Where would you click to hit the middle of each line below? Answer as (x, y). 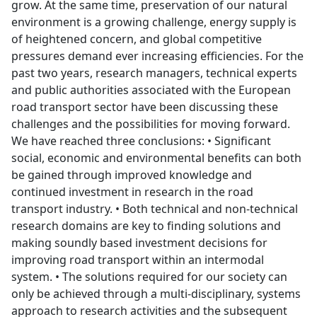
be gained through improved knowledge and (132, 175)
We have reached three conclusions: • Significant (141, 141)
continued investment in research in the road (132, 192)
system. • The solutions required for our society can (149, 277)
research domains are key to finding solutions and (146, 226)
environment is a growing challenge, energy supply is (154, 22)
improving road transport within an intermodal (138, 260)
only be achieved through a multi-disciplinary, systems (156, 294)
